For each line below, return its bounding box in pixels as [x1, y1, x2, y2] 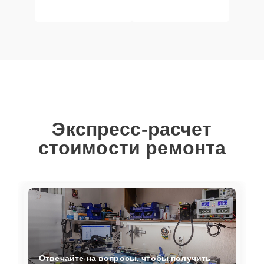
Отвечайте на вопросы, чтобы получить [39, 253, 212, 263]
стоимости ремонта [38, 137, 226, 159]
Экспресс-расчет [52, 118, 212, 140]
